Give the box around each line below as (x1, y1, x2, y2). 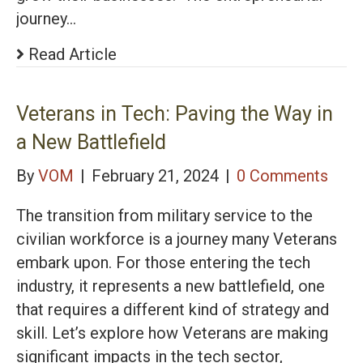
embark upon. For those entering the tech (16, 252, 310, 272)
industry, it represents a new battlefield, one (16, 275, 325, 296)
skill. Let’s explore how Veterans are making (16, 322, 328, 343)
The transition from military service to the (16, 205, 313, 225)
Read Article (24, 44, 117, 64)
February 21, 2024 (92, 165, 223, 186)
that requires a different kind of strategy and (16, 299, 329, 319)
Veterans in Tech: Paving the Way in (16, 101, 333, 126)
